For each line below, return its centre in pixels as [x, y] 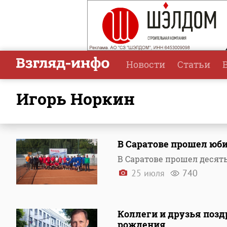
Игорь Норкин [82, 99]
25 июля [148, 173]
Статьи [194, 64]
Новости [146, 64]
